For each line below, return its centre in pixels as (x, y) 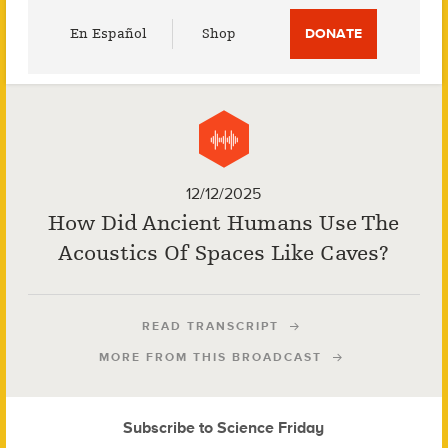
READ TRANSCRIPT (211, 326)
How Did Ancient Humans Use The (224, 223)
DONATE (334, 33)
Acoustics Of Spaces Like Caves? (224, 253)
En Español (109, 33)
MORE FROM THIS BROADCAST (211, 357)
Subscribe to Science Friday (224, 427)
